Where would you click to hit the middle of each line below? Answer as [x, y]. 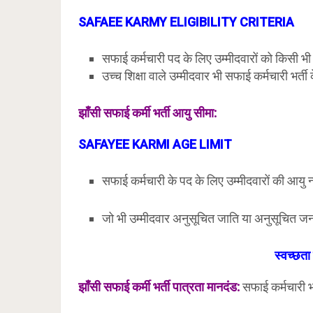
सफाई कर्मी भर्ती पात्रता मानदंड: [170, 286]
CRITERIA [265, 22]
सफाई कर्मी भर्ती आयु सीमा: [160, 113]
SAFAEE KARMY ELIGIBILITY [158, 22]
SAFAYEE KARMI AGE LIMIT [155, 145]
